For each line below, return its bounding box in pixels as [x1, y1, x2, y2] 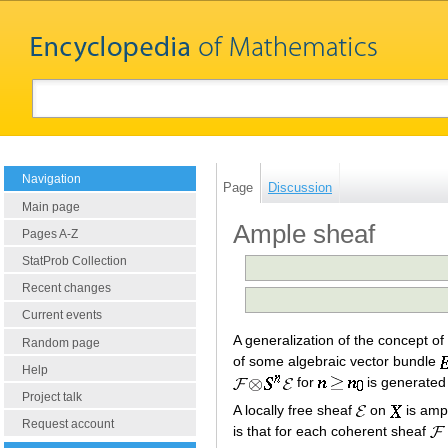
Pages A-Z [22, 226, 78, 241]
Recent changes [22, 281, 111, 296]
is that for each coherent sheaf [233, 423, 430, 440]
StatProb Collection [22, 254, 127, 269]
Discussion [268, 179, 332, 195]
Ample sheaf [233, 219, 375, 248]
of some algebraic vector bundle [233, 352, 440, 369]
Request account [22, 417, 114, 432]
